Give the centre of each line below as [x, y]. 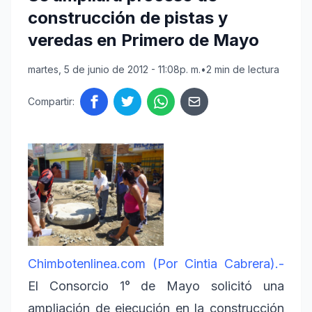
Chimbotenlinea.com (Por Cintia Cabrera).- [156, 263]
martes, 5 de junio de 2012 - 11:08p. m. [114, 70]
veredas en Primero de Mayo [143, 40]
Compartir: [51, 102]
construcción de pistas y [128, 18]
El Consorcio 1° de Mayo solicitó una [156, 286]
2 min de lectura [243, 70]
